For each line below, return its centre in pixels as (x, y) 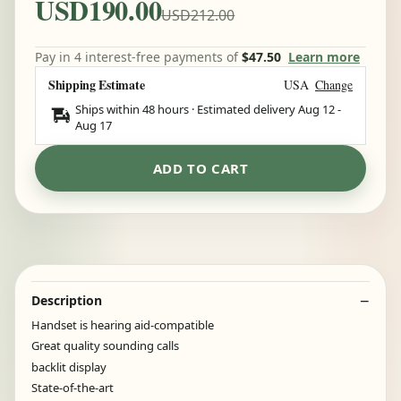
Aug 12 (316, 109)
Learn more (324, 56)
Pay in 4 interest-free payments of (138, 56)
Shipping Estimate (97, 84)
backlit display (69, 367)
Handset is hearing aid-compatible (123, 324)
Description (67, 300)
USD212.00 (198, 15)
